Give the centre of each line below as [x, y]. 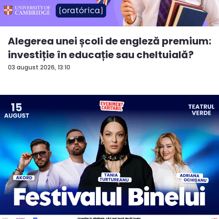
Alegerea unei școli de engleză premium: [109, 41]
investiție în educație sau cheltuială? [101, 55]
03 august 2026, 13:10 [39, 67]
